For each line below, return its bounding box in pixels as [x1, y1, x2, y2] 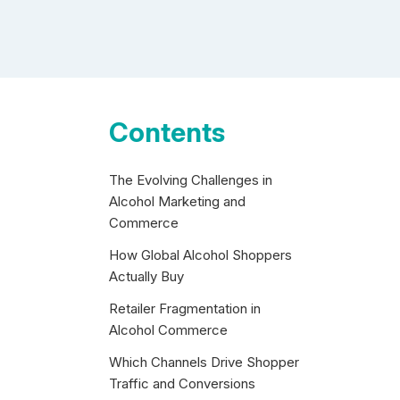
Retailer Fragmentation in [109, 300, 261, 317]
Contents [109, 116, 225, 148]
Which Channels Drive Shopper [109, 354, 299, 371]
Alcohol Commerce [109, 321, 228, 338]
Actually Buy [109, 268, 184, 285]
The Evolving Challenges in [109, 171, 272, 188]
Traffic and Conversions [109, 375, 255, 392]
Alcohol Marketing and [109, 193, 246, 210]
